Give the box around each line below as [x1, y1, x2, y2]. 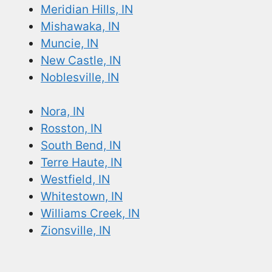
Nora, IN [41, 104, 84, 119]
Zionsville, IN [41, 223, 110, 238]
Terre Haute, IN [41, 155, 122, 170]
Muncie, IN [41, 36, 98, 50]
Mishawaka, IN [41, 19, 120, 33]
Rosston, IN [41, 121, 102, 136]
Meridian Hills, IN [41, 2, 133, 16]
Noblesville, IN [41, 70, 119, 84]
